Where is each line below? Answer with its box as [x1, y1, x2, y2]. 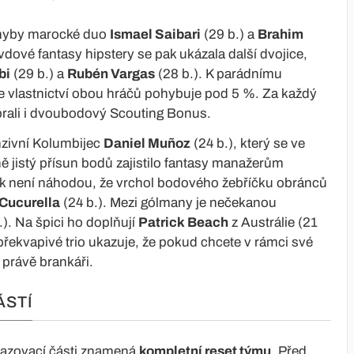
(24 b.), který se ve [190, 135, 305, 151]
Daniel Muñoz [104, 135, 190, 151]
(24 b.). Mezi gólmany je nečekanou [60, 194, 277, 210]
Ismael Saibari [110, 26, 201, 42]
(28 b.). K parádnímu [155, 66, 282, 81]
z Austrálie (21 [228, 214, 318, 230]
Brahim [258, 26, 303, 42]
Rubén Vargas [67, 66, 155, 81]
